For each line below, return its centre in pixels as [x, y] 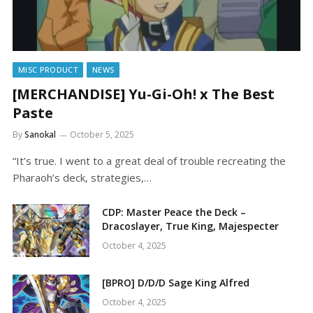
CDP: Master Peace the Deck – [174, 212]
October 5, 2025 [102, 134]
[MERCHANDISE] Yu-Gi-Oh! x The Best [144, 94]
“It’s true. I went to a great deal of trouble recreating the [149, 160]
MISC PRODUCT [48, 69]
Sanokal [40, 134]
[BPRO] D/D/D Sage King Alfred [176, 282]
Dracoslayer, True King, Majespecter [190, 226]
